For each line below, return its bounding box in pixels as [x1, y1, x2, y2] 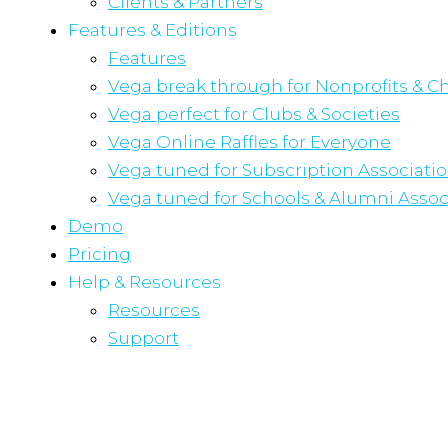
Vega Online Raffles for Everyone [108, 132, 391, 152]
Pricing [68, 244, 131, 264]
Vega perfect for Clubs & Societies [108, 104, 400, 124]
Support [108, 328, 179, 348]
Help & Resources [68, 272, 221, 292]
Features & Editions [68, 20, 237, 40]
